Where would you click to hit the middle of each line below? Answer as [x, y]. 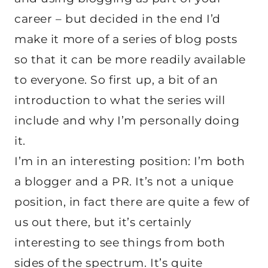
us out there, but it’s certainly [103, 222]
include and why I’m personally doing [127, 120]
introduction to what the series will [120, 100]
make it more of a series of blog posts [126, 39]
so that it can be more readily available [130, 59]
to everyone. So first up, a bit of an [116, 80]
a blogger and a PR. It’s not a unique [124, 181]
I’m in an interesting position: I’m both [130, 161]
